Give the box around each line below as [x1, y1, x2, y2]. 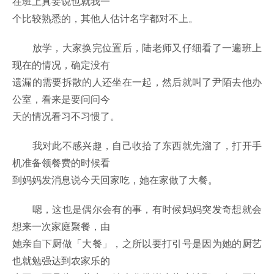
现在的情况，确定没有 [12, 57, 110, 72]
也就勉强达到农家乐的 [12, 253, 110, 268]
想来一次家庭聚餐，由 [12, 219, 110, 234]
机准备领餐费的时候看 [12, 155, 110, 170]
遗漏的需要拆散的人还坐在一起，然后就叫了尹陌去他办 [12, 75, 262, 89]
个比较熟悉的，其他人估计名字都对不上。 [12, 11, 198, 26]
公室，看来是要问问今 [12, 92, 110, 106]
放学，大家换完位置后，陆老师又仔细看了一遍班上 [12, 40, 262, 55]
